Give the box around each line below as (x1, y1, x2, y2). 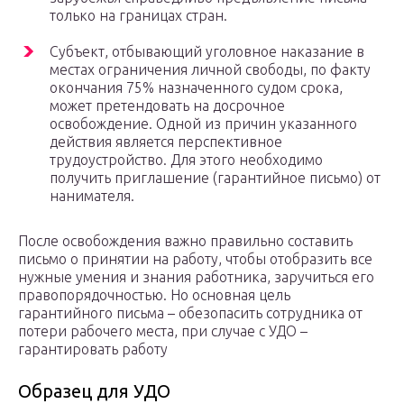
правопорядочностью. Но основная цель (18, 287, 290, 304)
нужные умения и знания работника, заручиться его (18, 269, 374, 286)
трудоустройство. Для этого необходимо (50, 151, 323, 169)
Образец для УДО (18, 381, 170, 402)
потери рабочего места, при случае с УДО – (18, 323, 308, 340)
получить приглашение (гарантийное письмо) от (50, 170, 381, 187)
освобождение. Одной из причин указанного (50, 115, 357, 133)
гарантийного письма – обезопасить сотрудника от (18, 305, 363, 322)
